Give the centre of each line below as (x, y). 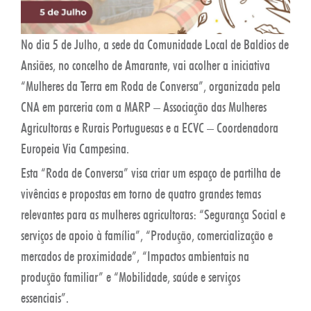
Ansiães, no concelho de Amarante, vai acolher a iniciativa (145, 65)
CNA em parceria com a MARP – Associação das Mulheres (144, 107)
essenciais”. (45, 297)
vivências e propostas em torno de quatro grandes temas (141, 193)
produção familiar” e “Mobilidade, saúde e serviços (131, 277)
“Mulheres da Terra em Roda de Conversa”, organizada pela (151, 86)
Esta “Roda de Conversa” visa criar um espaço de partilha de (151, 173)
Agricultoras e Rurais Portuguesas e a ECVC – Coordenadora (150, 127)
